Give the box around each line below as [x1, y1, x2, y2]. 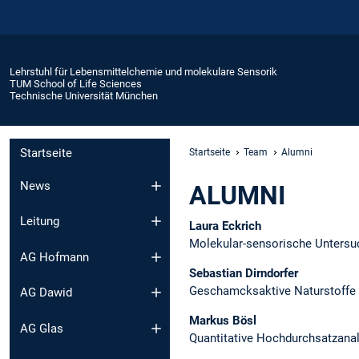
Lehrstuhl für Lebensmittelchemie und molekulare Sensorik [10, 65, 277, 78]
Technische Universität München [10, 89, 158, 102]
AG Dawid [20, 285, 72, 301]
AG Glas [20, 321, 63, 336]
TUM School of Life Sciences [10, 77, 142, 90]
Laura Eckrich [189, 218, 261, 233]
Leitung [20, 214, 59, 229]
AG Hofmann [20, 249, 89, 264]
